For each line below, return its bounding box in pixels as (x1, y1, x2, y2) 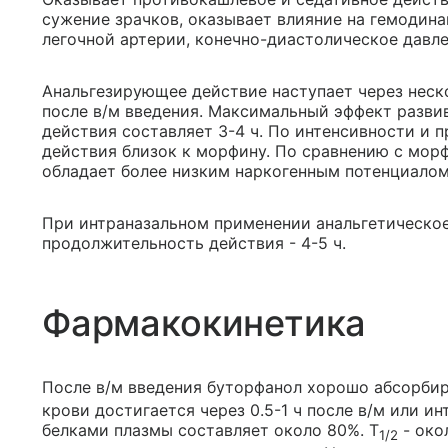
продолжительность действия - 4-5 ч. (42, 233, 346, 253)
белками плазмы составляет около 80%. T (42, 420, 379, 441)
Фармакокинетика (42, 301, 367, 345)
